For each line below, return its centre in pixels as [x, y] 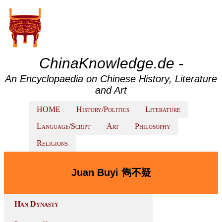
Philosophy [153, 126]
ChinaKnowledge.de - [111, 63]
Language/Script [64, 126]
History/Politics [103, 109]
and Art [111, 90]
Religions [52, 143]
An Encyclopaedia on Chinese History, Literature [111, 79]
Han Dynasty [36, 204]
